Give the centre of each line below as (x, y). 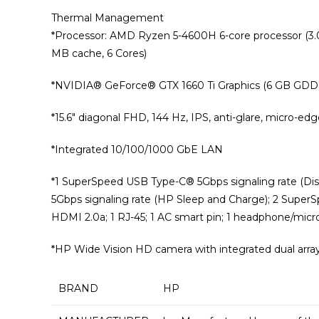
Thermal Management (108, 18)
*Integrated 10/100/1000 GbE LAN (137, 150)
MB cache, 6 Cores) (99, 53)
